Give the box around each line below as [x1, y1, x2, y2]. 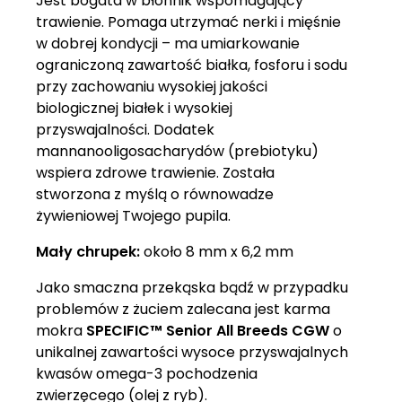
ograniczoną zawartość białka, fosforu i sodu [36, 55, 347, 75]
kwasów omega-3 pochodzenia [36, 363, 258, 384]
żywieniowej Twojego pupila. [36, 205, 231, 226]
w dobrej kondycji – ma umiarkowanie [36, 33, 300, 54]
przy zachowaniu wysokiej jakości [36, 76, 267, 97]
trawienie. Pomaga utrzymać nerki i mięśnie [36, 12, 341, 32]
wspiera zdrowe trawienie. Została [36, 162, 275, 183]
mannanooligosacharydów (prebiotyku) [36, 141, 319, 162]
